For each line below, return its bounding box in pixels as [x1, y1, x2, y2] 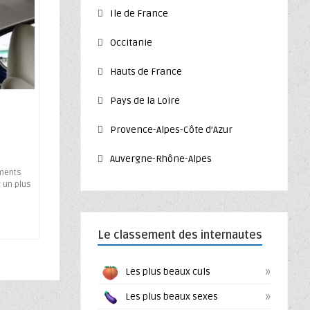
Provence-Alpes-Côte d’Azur [110, 124, 232, 136]
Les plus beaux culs [125, 265, 210, 277]
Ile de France [110, 8, 168, 19]
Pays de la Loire [110, 95, 180, 107]
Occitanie [110, 37, 152, 48]
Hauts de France [110, 66, 182, 77]
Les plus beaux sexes [125, 290, 218, 302]
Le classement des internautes [98, 228, 262, 242]
